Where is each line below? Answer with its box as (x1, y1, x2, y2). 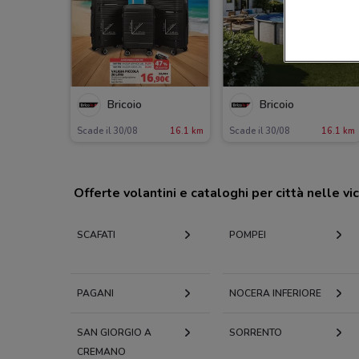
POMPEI (228, 228, 266, 241)
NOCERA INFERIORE (228, 286, 321, 300)
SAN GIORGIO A (77, 325, 151, 339)
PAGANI (77, 286, 114, 300)
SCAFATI (77, 228, 115, 241)
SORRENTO (228, 325, 282, 339)
